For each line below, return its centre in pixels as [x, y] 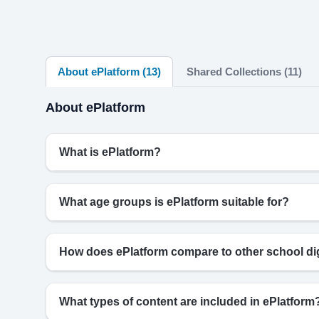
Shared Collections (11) [244, 72]
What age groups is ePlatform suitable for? [174, 202]
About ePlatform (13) [109, 72]
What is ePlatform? [110, 152]
